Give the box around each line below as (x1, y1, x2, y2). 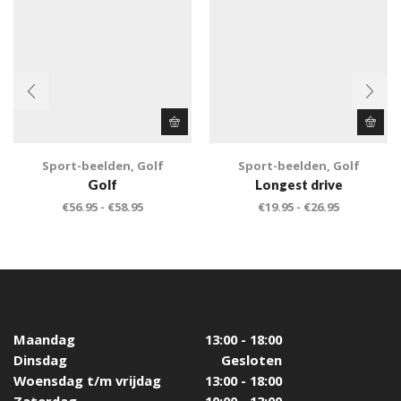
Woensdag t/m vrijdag (13, 371, 165, 389)
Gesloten (221, 350, 282, 369)
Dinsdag (13, 350, 67, 369)
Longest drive (254, 175, 343, 192)
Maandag (13, 329, 79, 348)
